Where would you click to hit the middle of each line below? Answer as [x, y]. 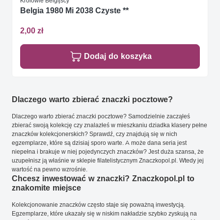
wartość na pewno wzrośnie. [50, 169]
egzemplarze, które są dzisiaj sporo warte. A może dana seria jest [99, 143]
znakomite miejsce [46, 188]
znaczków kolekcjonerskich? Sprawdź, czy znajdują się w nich [95, 134]
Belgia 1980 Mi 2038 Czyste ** [74, 10]
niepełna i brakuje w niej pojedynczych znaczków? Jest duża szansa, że [108, 152]
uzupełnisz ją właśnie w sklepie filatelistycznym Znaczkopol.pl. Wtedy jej [108, 161]
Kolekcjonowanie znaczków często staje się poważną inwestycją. [98, 205]
